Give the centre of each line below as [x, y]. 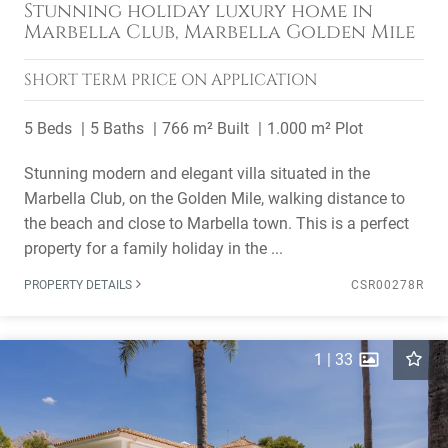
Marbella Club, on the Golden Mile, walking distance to [214, 198]
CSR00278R [387, 285]
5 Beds [48, 128]
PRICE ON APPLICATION [224, 80]
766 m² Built [205, 128]
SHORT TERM [77, 80]
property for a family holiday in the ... [153, 248]
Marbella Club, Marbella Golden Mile [219, 32]
